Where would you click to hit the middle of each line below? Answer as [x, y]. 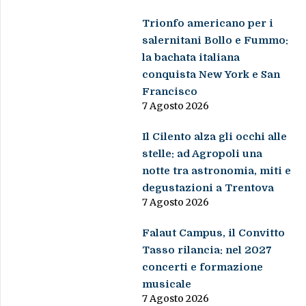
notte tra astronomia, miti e [217, 171]
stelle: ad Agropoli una [203, 154]
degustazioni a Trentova [208, 188]
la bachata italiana [191, 58]
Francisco [170, 92]
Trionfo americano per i [208, 24]
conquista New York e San [211, 75]
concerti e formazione [203, 267]
